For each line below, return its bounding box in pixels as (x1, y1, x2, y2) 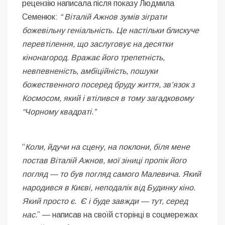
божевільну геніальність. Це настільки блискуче (22, 26, 199, 35)
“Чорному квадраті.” (22, 107, 96, 116)
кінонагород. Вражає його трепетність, (22, 53, 165, 62)
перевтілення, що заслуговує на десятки (22, 39, 173, 48)
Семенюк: (22, 12, 60, 21)
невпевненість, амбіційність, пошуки (22, 66, 158, 75)
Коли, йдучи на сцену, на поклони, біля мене (25, 142, 190, 151)
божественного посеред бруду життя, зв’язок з (22, 80, 195, 89)
